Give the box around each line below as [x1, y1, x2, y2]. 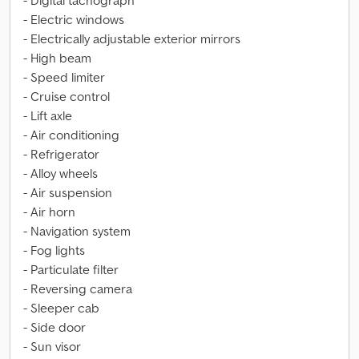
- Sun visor [23, 338, 81, 354]
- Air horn [23, 204, 75, 220]
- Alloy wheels [23, 165, 98, 181]
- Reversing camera [23, 280, 132, 296]
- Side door [23, 319, 86, 335]
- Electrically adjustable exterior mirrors [23, 30, 240, 46]
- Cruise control [23, 88, 110, 104]
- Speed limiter [23, 69, 105, 85]
